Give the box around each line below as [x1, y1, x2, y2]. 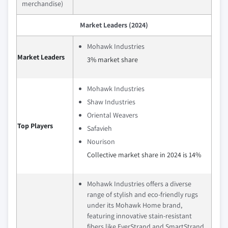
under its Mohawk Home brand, [87, 201, 182, 210]
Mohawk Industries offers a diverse [87, 179, 191, 188]
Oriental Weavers [87, 110, 138, 120]
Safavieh [87, 124, 112, 133]
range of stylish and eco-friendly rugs [87, 190, 198, 199]
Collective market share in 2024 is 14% [87, 150, 201, 159]
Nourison [87, 137, 115, 146]
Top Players [17, 121, 53, 130]
